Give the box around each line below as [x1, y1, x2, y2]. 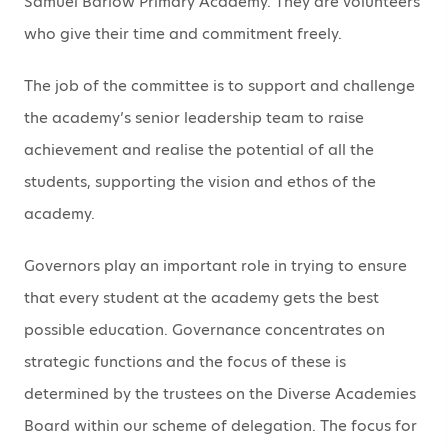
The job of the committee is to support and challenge [24, 75, 415, 96]
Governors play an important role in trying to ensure [24, 255, 407, 276]
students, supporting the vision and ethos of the [24, 171, 376, 192]
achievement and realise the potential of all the [24, 139, 374, 160]
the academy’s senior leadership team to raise [24, 107, 364, 128]
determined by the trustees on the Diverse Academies [24, 383, 416, 404]
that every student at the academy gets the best [24, 287, 379, 308]
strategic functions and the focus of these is [24, 351, 346, 372]
